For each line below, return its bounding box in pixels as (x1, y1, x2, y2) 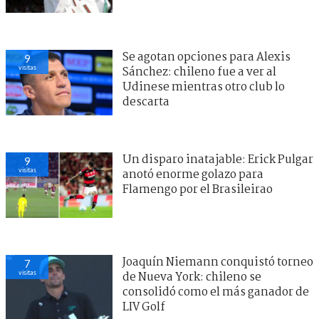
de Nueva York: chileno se (122, 268, 261, 287)
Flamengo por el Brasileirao (122, 181, 273, 199)
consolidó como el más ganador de (122, 283, 309, 302)
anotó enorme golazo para (122, 166, 263, 184)
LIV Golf (122, 298, 165, 317)
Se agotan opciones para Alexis (122, 48, 291, 67)
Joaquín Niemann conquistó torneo (122, 253, 313, 272)
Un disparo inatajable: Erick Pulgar (122, 151, 313, 169)
